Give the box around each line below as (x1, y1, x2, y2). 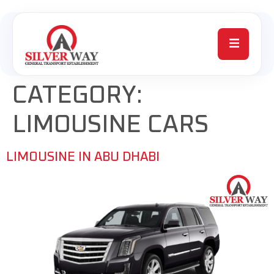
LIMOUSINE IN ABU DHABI (6, 150, 160, 163)
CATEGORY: (12, 83, 143, 108)
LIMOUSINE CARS (12, 112, 209, 137)
